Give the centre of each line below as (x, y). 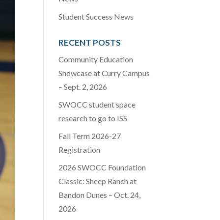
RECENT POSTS (90, 43)
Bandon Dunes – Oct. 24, (100, 195)
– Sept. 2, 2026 (83, 87)
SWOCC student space (97, 105)
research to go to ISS (93, 118)
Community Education (96, 59)
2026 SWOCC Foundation (102, 167)
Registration (80, 150)
